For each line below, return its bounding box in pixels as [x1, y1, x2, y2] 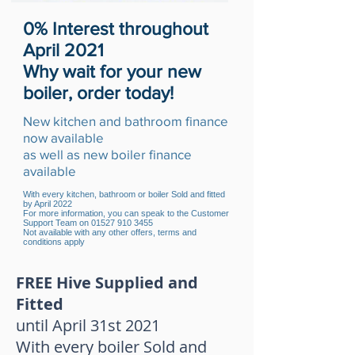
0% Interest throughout [23, 19, 208, 38]
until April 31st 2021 [16, 315, 160, 336]
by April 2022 [23, 199, 72, 208]
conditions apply [23, 237, 85, 246]
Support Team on [23, 218, 91, 227]
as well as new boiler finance [23, 147, 192, 162]
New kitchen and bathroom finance [23, 113, 228, 128]
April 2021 [23, 40, 104, 59]
